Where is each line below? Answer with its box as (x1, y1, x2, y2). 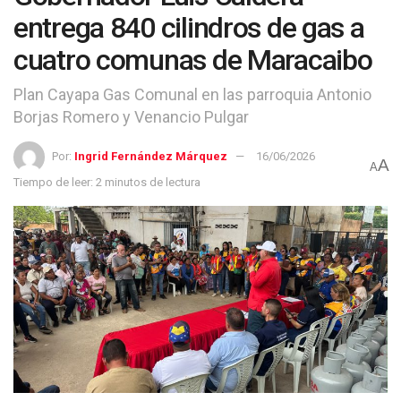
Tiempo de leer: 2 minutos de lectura (13, 175, 200, 189)
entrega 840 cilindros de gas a (13, 11, 364, 45)
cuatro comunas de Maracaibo (13, 43, 372, 77)
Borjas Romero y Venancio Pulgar (13, 107, 249, 126)
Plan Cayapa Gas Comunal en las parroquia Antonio (13, 84, 371, 104)
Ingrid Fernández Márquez (74, 149, 227, 163)
